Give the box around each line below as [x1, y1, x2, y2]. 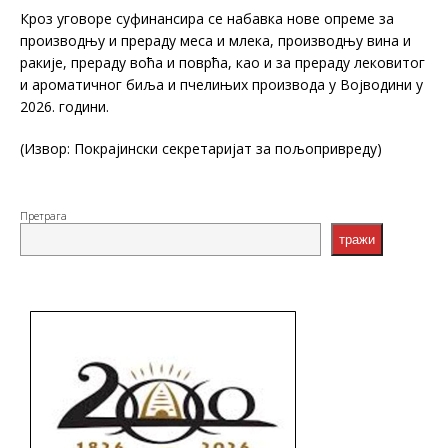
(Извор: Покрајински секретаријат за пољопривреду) [20, 138, 382, 158]
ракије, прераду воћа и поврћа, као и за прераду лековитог [20, 52, 425, 72]
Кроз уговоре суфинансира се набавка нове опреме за [20, 8, 394, 28]
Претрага [20, 208, 67, 223]
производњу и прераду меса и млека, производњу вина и [20, 30, 411, 50]
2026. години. [20, 96, 109, 116]
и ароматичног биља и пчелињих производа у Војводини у [20, 74, 423, 94]
